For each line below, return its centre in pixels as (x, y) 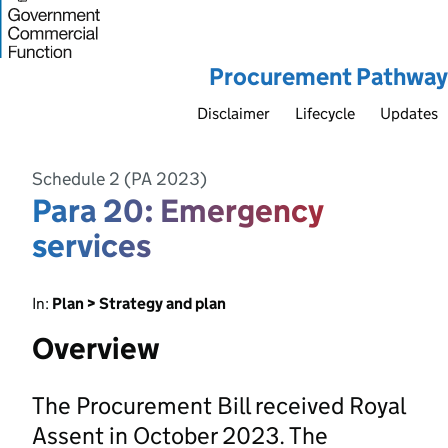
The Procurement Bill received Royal (218, 405)
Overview (96, 348)
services (91, 245)
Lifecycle (325, 113)
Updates (409, 113)
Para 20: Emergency (178, 210)
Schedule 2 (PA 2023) (119, 178)
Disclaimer (233, 113)
